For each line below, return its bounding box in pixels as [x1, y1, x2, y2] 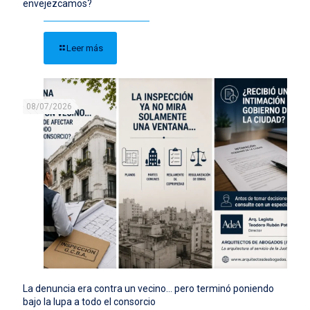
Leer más [66, 43, 103, 53]
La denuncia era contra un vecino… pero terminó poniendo [23, 283, 274, 294]
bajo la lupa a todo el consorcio [23, 296, 156, 307]
